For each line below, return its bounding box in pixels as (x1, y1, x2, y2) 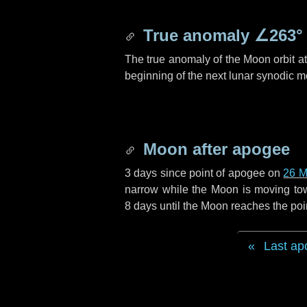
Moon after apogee (138, 140, 290, 158)
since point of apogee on (157, 167, 284, 179)
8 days (125, 200, 157, 212)
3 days (125, 167, 158, 179)
